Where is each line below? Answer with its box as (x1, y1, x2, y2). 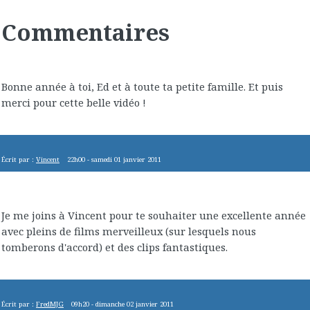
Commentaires (1, 17, 170, 47)
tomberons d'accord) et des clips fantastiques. (1, 239, 228, 254)
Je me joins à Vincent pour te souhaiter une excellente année (1, 208, 306, 222)
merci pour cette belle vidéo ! (1, 95, 146, 109)
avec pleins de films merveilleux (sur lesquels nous (1, 224, 256, 238)
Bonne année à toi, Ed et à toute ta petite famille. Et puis (1, 79, 283, 93)
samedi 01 (91, 155, 122, 165)
